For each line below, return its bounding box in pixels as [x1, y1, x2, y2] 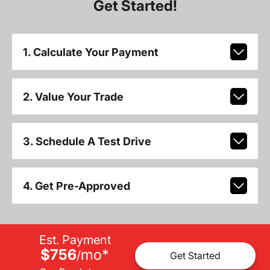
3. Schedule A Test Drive [22, 134, 151, 148]
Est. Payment [39, 232, 111, 247]
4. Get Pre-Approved [22, 179, 130, 192]
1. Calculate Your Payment [22, 45, 159, 58]
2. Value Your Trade [22, 90, 124, 103]
